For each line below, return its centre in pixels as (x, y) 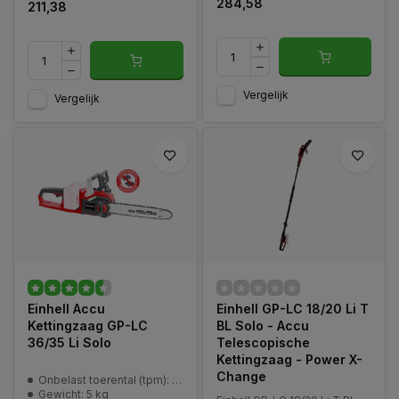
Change (241, 376)
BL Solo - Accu (262, 326)
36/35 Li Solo (69, 342)
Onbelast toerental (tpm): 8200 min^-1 (105, 380)
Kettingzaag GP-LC (88, 326)
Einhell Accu (66, 309)
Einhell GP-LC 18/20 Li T (292, 309)
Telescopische (263, 342)
